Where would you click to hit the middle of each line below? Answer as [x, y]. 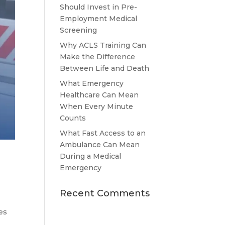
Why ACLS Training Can [103, 45]
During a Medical [91, 156]
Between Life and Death [105, 68]
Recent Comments [105, 193]
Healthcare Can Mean [99, 95]
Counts [73, 118]
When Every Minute [97, 106]
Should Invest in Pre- [99, 7]
